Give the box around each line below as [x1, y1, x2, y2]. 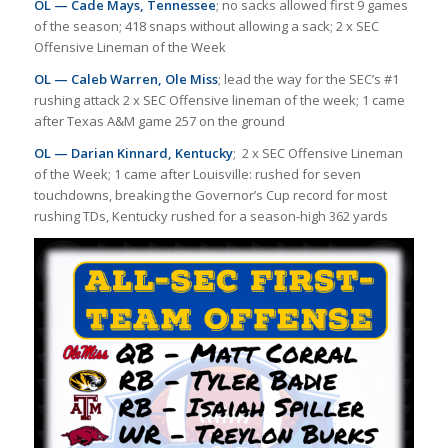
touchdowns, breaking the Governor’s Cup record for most [33, 186, 387, 205]
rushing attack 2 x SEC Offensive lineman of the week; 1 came [33, 91, 405, 110]
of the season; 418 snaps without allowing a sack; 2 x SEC [33, 17, 379, 36]
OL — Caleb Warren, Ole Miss [33, 70, 218, 89]
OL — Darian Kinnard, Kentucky [33, 144, 233, 163]
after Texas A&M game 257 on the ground [33, 112, 285, 131]
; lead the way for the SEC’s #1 [217, 70, 399, 89]
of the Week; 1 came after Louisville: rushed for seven [33, 165, 361, 184]
